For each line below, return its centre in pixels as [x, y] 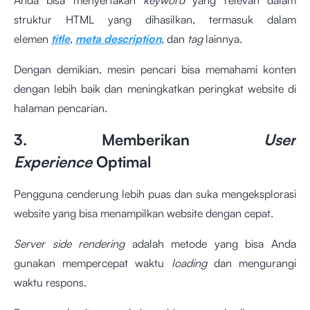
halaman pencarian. [62, 108]
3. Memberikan [139, 140]
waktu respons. [52, 283]
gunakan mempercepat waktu [93, 263]
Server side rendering [70, 244]
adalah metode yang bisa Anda [211, 244]
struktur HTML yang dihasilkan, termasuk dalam [155, 20]
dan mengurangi [255, 263]
